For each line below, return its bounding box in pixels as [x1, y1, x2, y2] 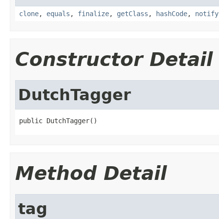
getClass [117, 9, 148, 18]
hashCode [156, 9, 187, 18]
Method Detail [15, 162, 167, 184]
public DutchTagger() [19, 116, 97, 125]
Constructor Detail [15, 48, 213, 70]
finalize [78, 9, 109, 18]
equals [46, 9, 70, 18]
